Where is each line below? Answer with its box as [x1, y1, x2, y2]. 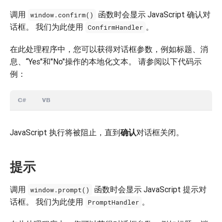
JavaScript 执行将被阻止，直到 [10, 127, 120, 137]
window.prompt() [30, 185, 90, 194]
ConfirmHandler [88, 23, 144, 32]
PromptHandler [88, 198, 140, 207]
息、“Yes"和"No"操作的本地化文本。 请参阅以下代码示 [10, 56, 202, 66]
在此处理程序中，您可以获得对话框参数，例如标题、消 [10, 44, 208, 54]
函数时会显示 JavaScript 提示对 [92, 184, 207, 194]
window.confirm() [30, 10, 94, 19]
